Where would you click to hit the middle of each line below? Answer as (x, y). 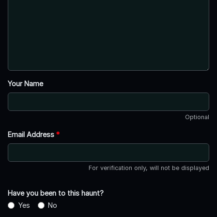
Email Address (32, 135)
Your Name (25, 84)
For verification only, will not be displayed (149, 168)
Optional (197, 117)
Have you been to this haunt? (56, 193)
